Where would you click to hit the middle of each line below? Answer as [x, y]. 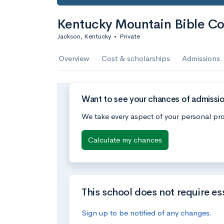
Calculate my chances [125, 139]
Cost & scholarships [136, 58]
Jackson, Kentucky [84, 36]
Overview [74, 58]
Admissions [201, 58]
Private [130, 36]
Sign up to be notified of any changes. [147, 212]
